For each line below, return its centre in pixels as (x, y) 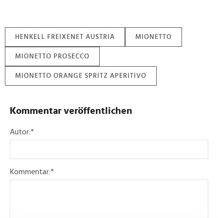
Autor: (20, 132)
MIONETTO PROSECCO (52, 57)
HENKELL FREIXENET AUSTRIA (65, 37)
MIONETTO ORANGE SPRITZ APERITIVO (81, 76)
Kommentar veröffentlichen (71, 111)
